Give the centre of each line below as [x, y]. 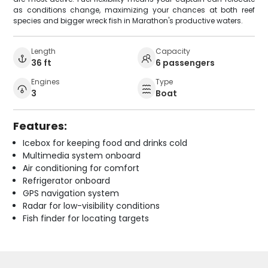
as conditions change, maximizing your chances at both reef [134, 10]
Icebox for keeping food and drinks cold [105, 143]
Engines [46, 82]
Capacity [173, 51]
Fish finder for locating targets [86, 219]
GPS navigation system [71, 194]
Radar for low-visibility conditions [92, 206]
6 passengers [185, 63]
